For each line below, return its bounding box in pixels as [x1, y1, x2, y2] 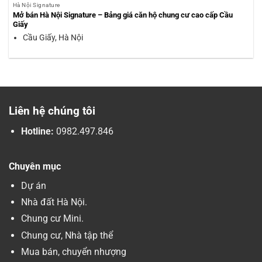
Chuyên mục [9, 161, 61, 172]
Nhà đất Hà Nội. [20, 196, 87, 208]
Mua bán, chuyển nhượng [20, 246, 126, 257]
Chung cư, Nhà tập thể [20, 229, 113, 241]
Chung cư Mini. [20, 213, 84, 225]
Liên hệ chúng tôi [9, 104, 95, 118]
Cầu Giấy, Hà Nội [23, 32, 84, 42]
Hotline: [20, 126, 54, 137]
